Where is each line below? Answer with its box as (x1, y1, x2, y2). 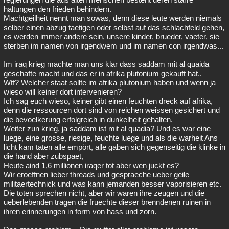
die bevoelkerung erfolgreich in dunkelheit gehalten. (4, 115, 173, 124)
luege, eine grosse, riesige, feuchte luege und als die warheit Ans (4, 133, 218, 142)
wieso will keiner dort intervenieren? (4, 87, 122, 96)
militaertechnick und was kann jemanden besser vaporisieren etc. (4, 179, 221, 188)
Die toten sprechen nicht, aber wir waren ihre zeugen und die (4, 189, 204, 197)
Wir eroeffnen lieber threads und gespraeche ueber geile (4, 170, 189, 179)
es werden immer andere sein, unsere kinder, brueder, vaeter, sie (4, 32, 219, 41)
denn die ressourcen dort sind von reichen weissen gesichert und (4, 106, 220, 114)
